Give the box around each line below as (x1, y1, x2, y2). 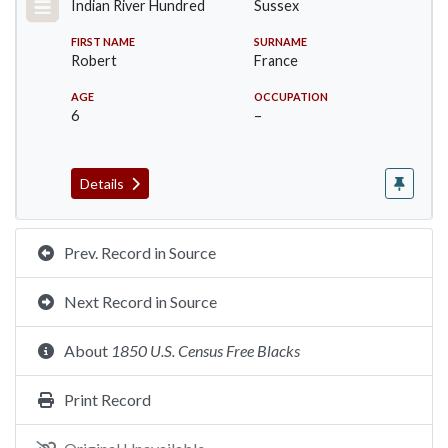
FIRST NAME (71, 35, 135, 48)
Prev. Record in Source (64, 243, 216, 262)
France (254, 52, 298, 69)
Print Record (64, 390, 151, 409)
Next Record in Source (64, 292, 217, 311)
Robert (71, 52, 117, 69)
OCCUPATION (254, 90, 328, 103)
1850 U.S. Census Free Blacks (111, 341, 300, 360)
